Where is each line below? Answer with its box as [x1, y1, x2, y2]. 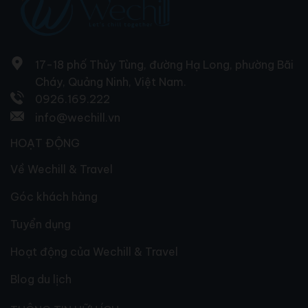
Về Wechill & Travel [10, 162, 113, 176]
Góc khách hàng [10, 189, 98, 203]
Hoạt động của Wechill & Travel [10, 244, 178, 258]
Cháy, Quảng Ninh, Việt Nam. [35, 74, 186, 89]
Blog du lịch [10, 272, 71, 286]
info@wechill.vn [35, 110, 120, 124]
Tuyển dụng [10, 217, 71, 231]
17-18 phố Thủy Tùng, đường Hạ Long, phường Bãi [35, 57, 294, 71]
